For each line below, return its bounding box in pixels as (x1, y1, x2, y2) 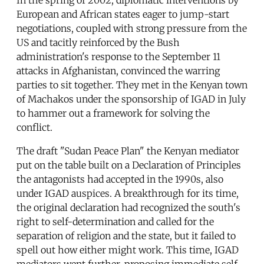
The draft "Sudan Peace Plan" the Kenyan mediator (16, 144, 239, 157)
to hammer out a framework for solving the (16, 107, 210, 119)
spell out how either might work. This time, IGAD (16, 243, 239, 256)
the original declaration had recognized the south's (16, 201, 240, 213)
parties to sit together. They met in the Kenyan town (16, 78, 247, 91)
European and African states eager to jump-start (16, 8, 229, 20)
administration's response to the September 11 (16, 50, 220, 62)
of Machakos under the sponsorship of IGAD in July (16, 93, 246, 105)
